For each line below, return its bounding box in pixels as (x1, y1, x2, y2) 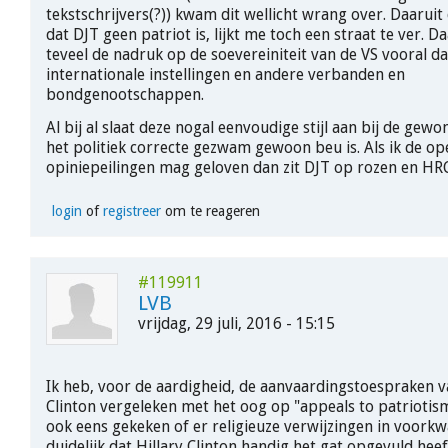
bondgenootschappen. (46, 85, 208, 105)
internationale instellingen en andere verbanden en (46, 65, 405, 85)
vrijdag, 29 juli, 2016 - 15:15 (138, 313, 335, 333)
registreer (102, 202, 161, 219)
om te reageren (160, 202, 260, 219)
